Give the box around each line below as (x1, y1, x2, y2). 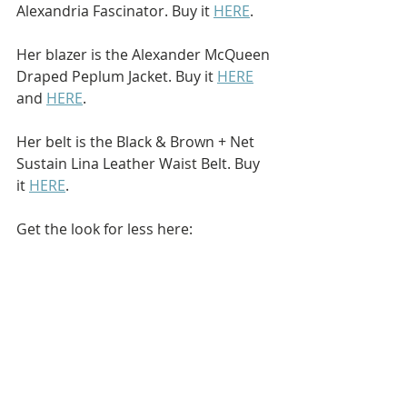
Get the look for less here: (16, 219, 193, 240)
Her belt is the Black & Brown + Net (16, 132, 258, 153)
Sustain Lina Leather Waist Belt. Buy (16, 154, 263, 174)
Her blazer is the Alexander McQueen (16, 45, 273, 65)
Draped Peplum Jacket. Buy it (16, 66, 217, 87)
